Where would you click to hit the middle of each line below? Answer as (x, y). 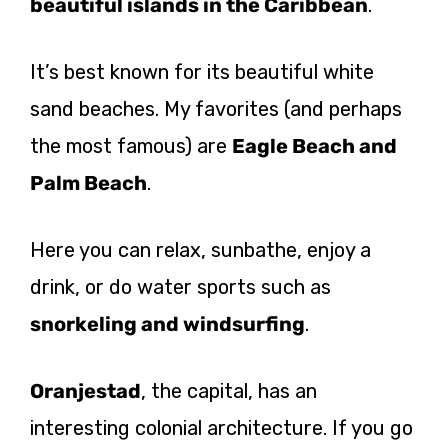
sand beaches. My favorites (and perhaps (216, 108)
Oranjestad (85, 390)
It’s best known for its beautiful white (202, 71)
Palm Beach (88, 182)
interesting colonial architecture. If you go (221, 427)
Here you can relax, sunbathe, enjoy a (200, 249)
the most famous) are (131, 145)
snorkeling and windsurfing (167, 323)
